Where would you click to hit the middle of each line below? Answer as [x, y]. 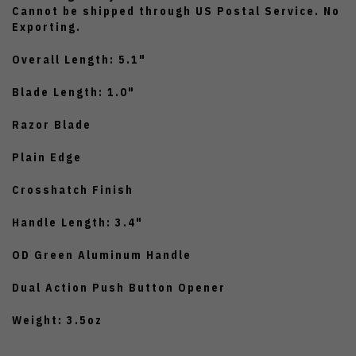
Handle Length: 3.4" [77, 223]
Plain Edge [47, 158]
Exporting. [46, 27]
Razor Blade [52, 125]
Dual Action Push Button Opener [119, 288]
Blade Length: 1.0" [74, 93]
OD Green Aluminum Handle [102, 255]
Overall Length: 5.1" [79, 60]
